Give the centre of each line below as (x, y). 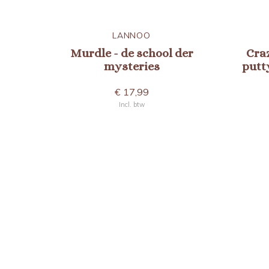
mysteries (131, 66)
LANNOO (131, 35)
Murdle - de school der (131, 53)
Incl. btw (131, 104)
